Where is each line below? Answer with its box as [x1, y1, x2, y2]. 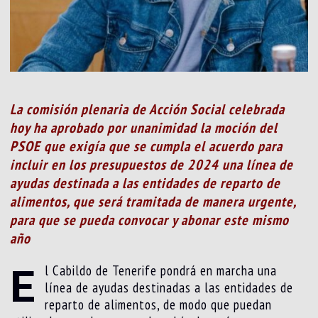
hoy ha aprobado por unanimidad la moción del [10, 119, 278, 138]
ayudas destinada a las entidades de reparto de [10, 174, 281, 193]
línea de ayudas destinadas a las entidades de [45, 279, 294, 297]
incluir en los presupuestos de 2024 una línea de [10, 155, 294, 175]
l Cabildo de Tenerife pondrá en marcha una [45, 262, 278, 280]
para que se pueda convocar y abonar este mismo [10, 211, 290, 230]
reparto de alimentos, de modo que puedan [45, 296, 273, 314]
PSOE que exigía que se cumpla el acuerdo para [10, 137, 283, 156]
